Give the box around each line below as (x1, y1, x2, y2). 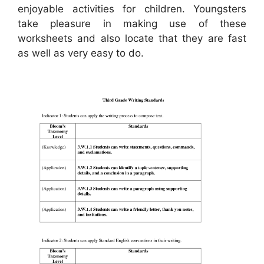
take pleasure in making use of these (18, 18, 246, 30)
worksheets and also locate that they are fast (18, 32, 246, 45)
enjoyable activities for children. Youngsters (18, 3, 246, 15)
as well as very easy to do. (18, 47, 144, 60)
